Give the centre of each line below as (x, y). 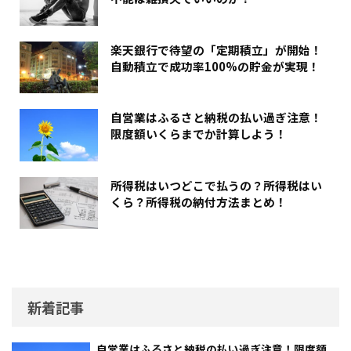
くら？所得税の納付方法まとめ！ (199, 201)
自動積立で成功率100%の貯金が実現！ (215, 66)
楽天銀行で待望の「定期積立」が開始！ (216, 49)
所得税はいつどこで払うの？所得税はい (216, 185)
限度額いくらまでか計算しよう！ (199, 134)
